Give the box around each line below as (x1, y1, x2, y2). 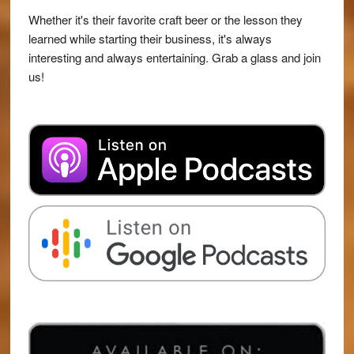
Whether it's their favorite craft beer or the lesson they (28, 11, 303, 28)
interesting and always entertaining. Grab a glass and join (28, 49, 321, 66)
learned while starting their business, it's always (28, 30, 272, 47)
